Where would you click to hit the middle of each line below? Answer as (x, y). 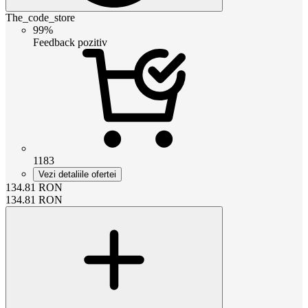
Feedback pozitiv (70, 42)
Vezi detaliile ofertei (77, 174)
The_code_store (40, 17)
